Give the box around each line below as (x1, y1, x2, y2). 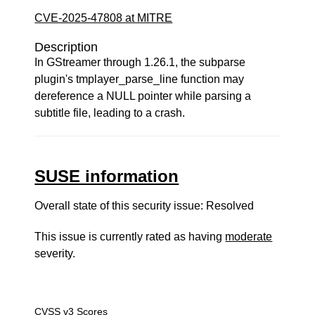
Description (34, 40, 98, 54)
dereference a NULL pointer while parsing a (34, 90, 252, 102)
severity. (34, 247, 76, 259)
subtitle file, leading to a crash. (34, 107, 186, 119)
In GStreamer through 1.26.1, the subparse (34, 56, 246, 68)
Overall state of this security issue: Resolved (34, 200, 255, 212)
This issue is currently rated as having (34, 231, 226, 243)
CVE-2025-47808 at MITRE (34, 12, 173, 24)
